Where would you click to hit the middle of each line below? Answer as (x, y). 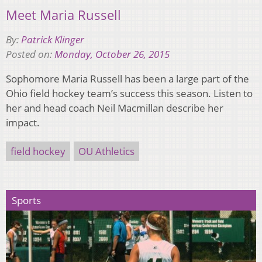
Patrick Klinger (53, 40)
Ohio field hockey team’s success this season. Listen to (129, 94)
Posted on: (30, 54)
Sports (26, 201)
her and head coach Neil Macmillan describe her (115, 108)
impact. (23, 123)
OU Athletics (106, 151)
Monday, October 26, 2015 (112, 54)
